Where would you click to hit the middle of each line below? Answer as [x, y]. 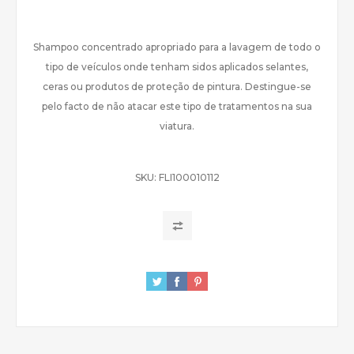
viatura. [177, 126]
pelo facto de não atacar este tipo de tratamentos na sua [177, 106]
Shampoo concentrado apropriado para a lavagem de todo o [177, 47]
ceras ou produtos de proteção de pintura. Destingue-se [177, 86]
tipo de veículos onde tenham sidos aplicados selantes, [177, 66]
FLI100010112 [189, 177]
